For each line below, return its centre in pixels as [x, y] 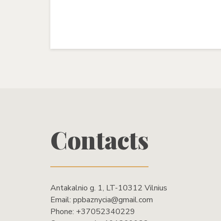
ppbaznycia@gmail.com [113, 200]
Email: [62, 200]
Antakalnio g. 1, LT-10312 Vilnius [109, 188]
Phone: [63, 212]
